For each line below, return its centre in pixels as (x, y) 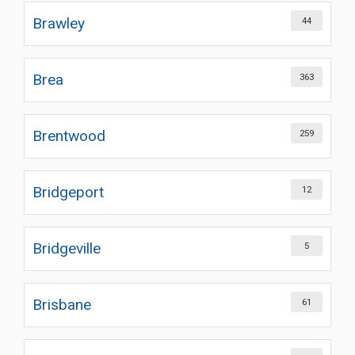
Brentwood (69, 136)
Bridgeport (68, 192)
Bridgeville (67, 248)
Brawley (59, 23)
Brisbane (62, 305)
